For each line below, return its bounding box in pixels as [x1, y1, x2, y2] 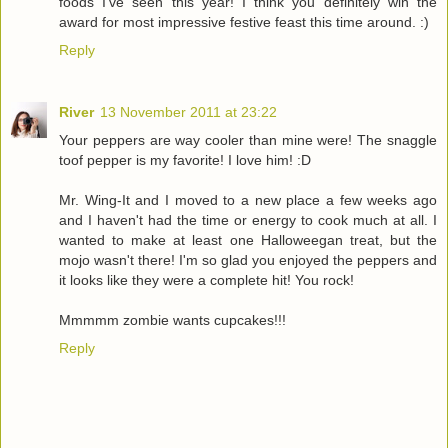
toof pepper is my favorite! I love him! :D [59, 151, 311, 168]
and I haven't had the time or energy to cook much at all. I [59, 211, 437, 228]
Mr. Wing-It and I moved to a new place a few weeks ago [59, 191, 437, 208]
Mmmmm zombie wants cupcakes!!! [59, 311, 286, 328]
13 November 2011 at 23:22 [100, 103, 277, 120]
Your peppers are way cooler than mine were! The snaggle [59, 131, 437, 148]
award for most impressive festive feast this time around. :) [59, 13, 429, 30]
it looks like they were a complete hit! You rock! [59, 271, 354, 288]
